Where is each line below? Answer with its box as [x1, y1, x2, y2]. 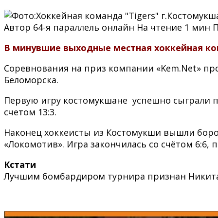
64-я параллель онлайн [33, 21, 134, 33]
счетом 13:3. [4, 106, 56, 118]
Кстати [4, 158, 36, 170]
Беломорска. [4, 73, 58, 86]
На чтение [137, 21, 182, 33]
